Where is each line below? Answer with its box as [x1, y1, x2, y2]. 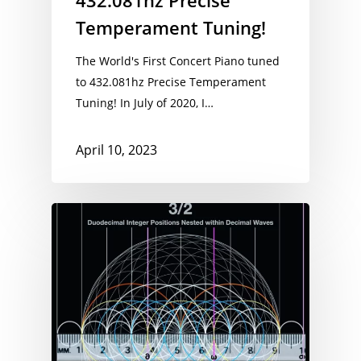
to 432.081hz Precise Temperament [76, 74, 266, 90]
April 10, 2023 [76, 140, 157, 159]
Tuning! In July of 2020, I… [76, 95, 214, 111]
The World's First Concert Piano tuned [76, 53, 280, 69]
